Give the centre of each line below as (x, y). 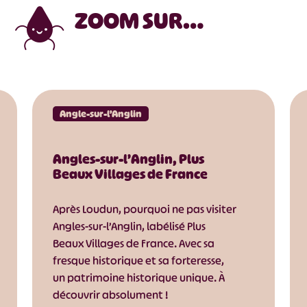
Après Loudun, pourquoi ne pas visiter (145, 209)
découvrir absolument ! (110, 295)
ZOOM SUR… (139, 21)
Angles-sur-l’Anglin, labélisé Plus (129, 226)
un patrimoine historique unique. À (139, 278)
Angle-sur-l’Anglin (101, 113)
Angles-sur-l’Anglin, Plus (128, 159)
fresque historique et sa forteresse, (138, 260)
